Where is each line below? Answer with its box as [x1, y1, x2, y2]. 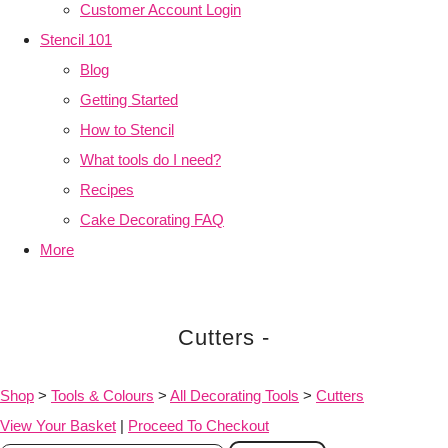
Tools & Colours [51, 387, 154, 405]
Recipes [80, 181, 134, 199]
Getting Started [80, 91, 178, 109]
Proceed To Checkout [128, 417, 269, 435]
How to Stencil [80, 121, 174, 139]
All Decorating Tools [170, 387, 299, 405]
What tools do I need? [80, 151, 221, 169]
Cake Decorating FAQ [80, 211, 224, 229]
